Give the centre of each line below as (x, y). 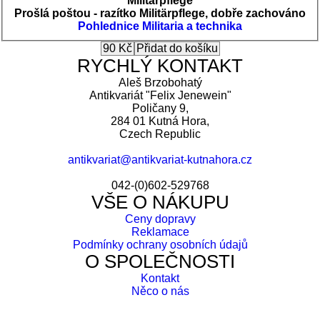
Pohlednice (109, 26)
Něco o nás (160, 291)
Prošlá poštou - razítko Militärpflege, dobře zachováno (160, 13)
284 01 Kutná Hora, (160, 121)
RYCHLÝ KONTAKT (160, 65)
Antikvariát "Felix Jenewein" (160, 95)
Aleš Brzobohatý (160, 82)
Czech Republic (160, 134)
